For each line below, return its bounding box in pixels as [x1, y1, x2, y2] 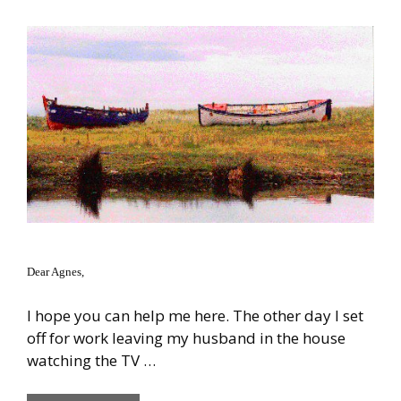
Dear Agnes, [27, 265, 84, 279]
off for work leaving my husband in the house [27, 327, 346, 348]
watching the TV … [27, 349, 156, 371]
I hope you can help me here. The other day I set [27, 304, 363, 326]
